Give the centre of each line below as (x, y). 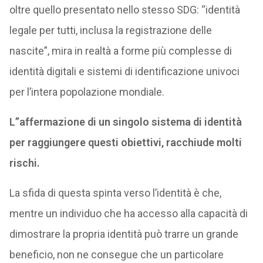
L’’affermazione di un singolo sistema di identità (125, 122)
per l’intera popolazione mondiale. (87, 92)
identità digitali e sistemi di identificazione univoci (124, 71)
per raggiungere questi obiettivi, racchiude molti (125, 142)
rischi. (24, 163)
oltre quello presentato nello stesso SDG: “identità (124, 10)
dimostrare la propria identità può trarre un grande (124, 234)
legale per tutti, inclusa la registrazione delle (110, 30)
